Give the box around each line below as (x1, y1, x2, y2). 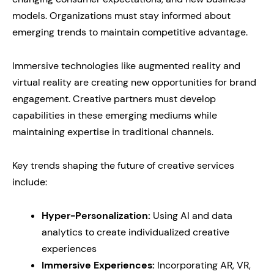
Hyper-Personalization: (42, 209, 150, 222)
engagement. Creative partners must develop (12, 92, 216, 105)
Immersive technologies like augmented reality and (12, 59, 240, 72)
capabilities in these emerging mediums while (12, 109, 217, 122)
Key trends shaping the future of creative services (12, 159, 234, 172)
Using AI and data (150, 209, 232, 222)
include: (12, 176, 47, 188)
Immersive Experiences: (42, 259, 155, 272)
